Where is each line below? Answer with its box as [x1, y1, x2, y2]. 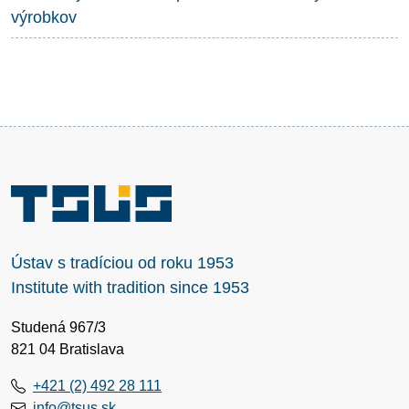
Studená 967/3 [11, 319, 106, 335]
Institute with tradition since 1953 [11, 278, 249, 297]
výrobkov [11, 8, 77, 26]
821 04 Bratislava [11, 341, 124, 357]
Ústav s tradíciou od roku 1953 [11, 253, 234, 272]
